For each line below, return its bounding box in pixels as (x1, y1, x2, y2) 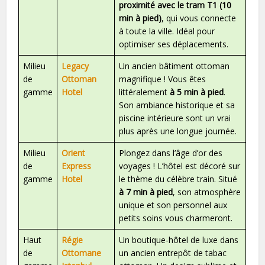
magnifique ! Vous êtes (119, 73, 206, 85)
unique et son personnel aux (119, 199, 228, 211)
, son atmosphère (173, 186, 241, 198)
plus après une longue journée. (119, 125, 237, 137)
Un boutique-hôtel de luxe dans (119, 234, 239, 245)
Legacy (62, 60, 89, 72)
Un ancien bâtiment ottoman (119, 60, 230, 72)
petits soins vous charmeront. (119, 212, 233, 224)
